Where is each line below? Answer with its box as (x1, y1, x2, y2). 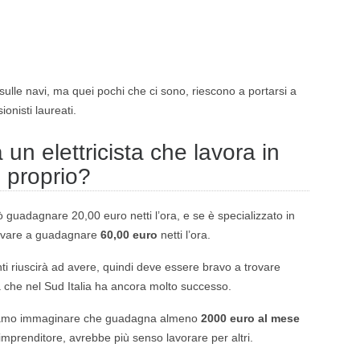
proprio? (7, 164, 91, 189)
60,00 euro (100, 228, 157, 241)
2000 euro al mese (201, 312, 300, 325)
